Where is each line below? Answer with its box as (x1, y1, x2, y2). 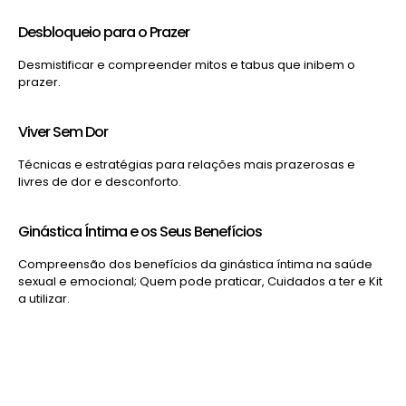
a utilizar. (18, 289, 84, 307)
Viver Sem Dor (18, 121, 108, 142)
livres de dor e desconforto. (18, 172, 181, 190)
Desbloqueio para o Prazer (18, 21, 189, 43)
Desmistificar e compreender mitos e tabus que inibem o (18, 55, 355, 73)
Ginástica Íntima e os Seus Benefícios (18, 220, 262, 242)
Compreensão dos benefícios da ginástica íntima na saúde (18, 255, 372, 273)
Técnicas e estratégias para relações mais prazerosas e (18, 155, 355, 173)
